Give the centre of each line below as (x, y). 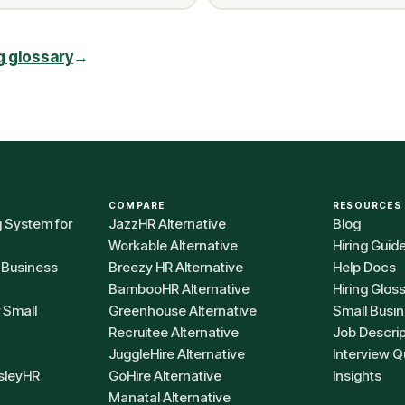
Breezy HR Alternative (176, 267)
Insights (357, 376)
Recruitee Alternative (174, 332)
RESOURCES (367, 205)
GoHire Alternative (165, 376)
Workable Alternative (173, 245)
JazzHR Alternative (167, 224)
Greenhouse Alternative (183, 311)
